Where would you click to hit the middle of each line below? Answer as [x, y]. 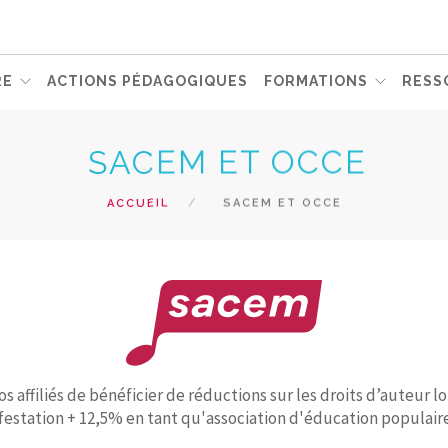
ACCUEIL [137, 203]
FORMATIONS [316, 81]
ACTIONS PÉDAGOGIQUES [147, 81]
